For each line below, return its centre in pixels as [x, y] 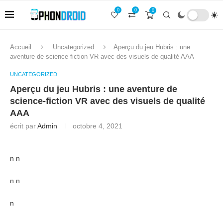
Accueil [21, 47]
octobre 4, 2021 [98, 126]
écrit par [24, 126]
